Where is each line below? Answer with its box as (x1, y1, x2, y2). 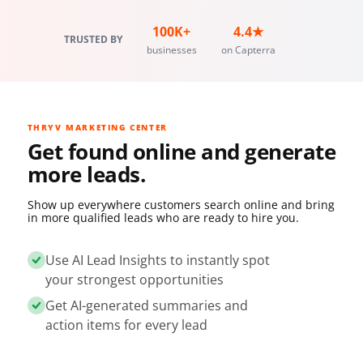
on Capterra (220, 43, 275, 58)
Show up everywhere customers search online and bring (27, 197, 335, 213)
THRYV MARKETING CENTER (27, 122, 168, 134)
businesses (146, 43, 197, 58)
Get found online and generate (27, 137, 336, 167)
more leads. (27, 160, 146, 190)
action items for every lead (45, 316, 207, 335)
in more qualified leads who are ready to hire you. (27, 210, 299, 226)
